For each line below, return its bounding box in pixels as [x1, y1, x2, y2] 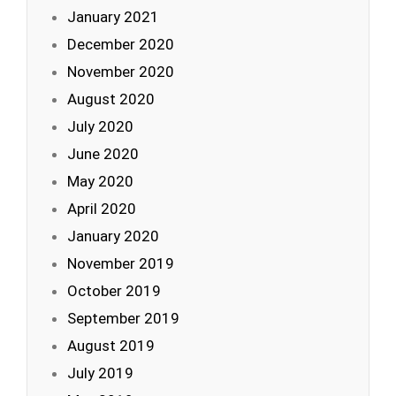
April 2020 [67, 200, 136, 217]
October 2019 [67, 282, 161, 300]
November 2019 [67, 255, 174, 272]
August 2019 [67, 337, 155, 354]
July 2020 [67, 118, 133, 135]
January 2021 [67, 8, 159, 26]
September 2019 [67, 309, 179, 327]
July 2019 [67, 364, 133, 382]
